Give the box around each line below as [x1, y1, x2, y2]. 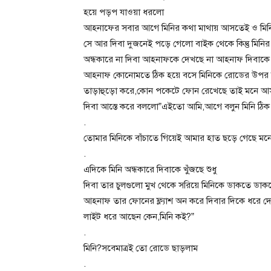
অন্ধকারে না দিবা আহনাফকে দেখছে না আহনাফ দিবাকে [83, 53, 270, 65]
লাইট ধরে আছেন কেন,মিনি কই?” [83, 211, 194, 222]
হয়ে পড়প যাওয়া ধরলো [83, 6, 164, 18]
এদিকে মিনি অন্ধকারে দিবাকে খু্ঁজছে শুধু [83, 163, 217, 175]
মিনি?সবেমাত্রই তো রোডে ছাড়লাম [83, 242, 198, 253]
